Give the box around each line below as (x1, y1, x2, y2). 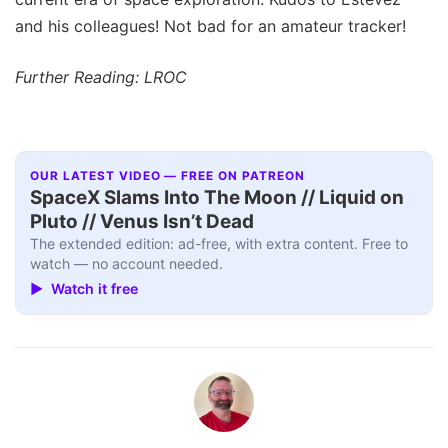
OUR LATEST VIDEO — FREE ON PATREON (30, 169, 305, 184)
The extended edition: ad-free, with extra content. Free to (30, 235, 409, 253)
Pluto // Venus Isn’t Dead (30, 210, 255, 234)
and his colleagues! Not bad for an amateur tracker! (15, 15, 406, 36)
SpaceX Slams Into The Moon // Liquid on (30, 186, 405, 210)
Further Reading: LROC (15, 66, 187, 87)
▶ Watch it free (30, 279, 139, 297)
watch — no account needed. (30, 255, 224, 273)
